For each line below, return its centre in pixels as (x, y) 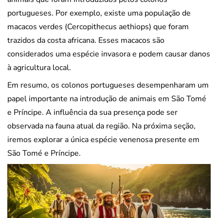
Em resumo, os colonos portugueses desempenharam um (108, 85)
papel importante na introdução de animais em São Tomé (107, 99)
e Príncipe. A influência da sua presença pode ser (92, 113)
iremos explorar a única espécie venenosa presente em (103, 140)
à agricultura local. (39, 68)
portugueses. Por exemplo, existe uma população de (99, 13)
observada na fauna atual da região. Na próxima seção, (101, 126)
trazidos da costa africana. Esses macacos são (86, 41)
